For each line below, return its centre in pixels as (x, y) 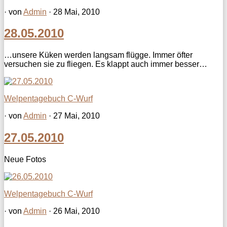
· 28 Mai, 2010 (73, 12)
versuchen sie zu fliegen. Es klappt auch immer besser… (106, 64)
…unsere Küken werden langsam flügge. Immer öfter (98, 55)
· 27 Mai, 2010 (73, 116)
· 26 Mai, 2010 (73, 211)
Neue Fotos (31, 160)
